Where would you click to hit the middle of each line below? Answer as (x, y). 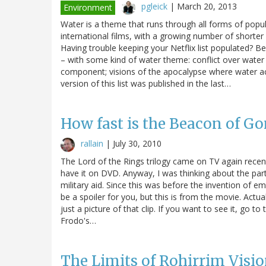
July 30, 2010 (137, 143)
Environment (88, 7)
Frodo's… (78, 220)
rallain (92, 143)
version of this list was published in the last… (146, 83)
